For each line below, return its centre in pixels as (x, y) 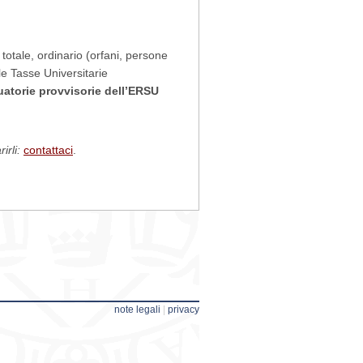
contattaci (48, 149)
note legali (137, 310)
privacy (184, 310)
